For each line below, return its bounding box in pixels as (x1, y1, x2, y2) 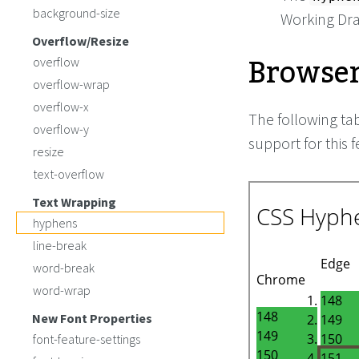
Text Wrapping (32, 194, 116, 210)
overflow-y (33, 121, 89, 137)
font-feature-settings (33, 331, 140, 347)
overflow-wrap (33, 76, 110, 92)
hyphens (33, 215, 77, 231)
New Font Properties (32, 310, 152, 326)
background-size (33, 5, 120, 21)
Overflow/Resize (32, 33, 129, 49)
